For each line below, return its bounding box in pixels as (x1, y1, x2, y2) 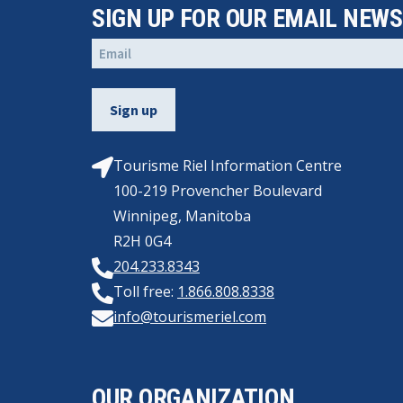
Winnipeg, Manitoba (113, 206, 251, 226)
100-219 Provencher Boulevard (113, 181, 322, 201)
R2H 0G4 (113, 231, 171, 251)
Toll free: (113, 282, 177, 301)
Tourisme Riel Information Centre (113, 156, 342, 175)
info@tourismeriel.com (113, 307, 266, 327)
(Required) (94, 68, 147, 85)
